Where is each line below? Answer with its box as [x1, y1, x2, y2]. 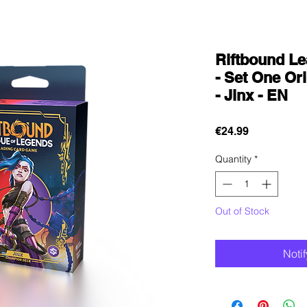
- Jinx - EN [215, 86, 288, 104]
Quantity [215, 152, 251, 165]
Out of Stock [215, 204, 269, 217]
